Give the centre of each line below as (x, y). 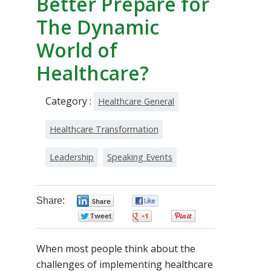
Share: (51, 200)
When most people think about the (116, 248)
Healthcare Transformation (104, 129)
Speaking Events (140, 157)
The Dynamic (98, 27)
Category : (70, 101)
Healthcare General (136, 101)
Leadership (72, 157)
